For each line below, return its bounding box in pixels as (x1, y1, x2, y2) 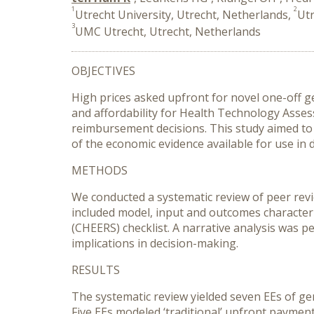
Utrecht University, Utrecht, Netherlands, (75, 7, 294, 22)
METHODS (71, 163, 128, 178)
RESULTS (71, 262, 120, 278)
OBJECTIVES (71, 63, 135, 78)
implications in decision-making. (71, 235, 238, 251)
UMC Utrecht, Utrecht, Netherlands (75, 24, 261, 39)
